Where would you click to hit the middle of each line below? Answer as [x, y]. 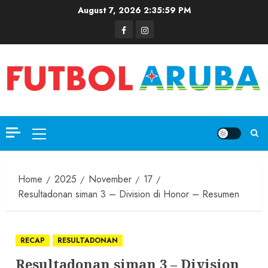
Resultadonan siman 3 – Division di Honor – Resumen [129, 194]
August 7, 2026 [110, 10]
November [110, 179]
